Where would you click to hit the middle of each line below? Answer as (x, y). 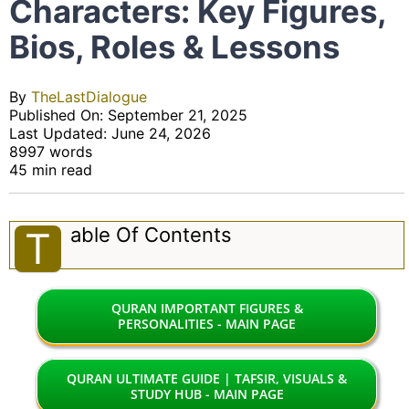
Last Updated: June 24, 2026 (110, 133)
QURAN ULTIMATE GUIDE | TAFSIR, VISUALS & (207, 378)
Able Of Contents (151, 235)
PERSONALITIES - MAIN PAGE (207, 324)
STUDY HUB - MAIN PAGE (207, 394)
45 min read (51, 170)
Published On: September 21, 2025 (128, 115)
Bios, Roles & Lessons (174, 47)
